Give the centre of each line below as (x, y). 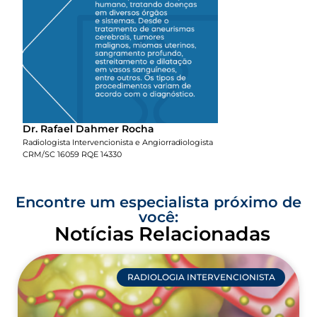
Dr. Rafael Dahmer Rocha (88, 129)
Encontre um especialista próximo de (158, 202)
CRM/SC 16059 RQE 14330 (72, 154)
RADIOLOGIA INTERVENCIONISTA (201, 277)
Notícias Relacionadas (162, 234)
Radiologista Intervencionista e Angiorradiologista (118, 142)
